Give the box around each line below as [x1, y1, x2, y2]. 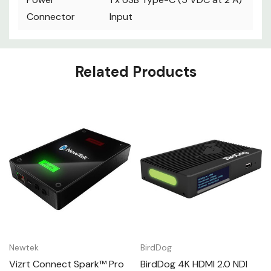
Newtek [9, 242, 39, 253]
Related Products [74, 62, 197, 82]
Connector [27, 10, 75, 24]
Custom [18, 42, 62, 58]
